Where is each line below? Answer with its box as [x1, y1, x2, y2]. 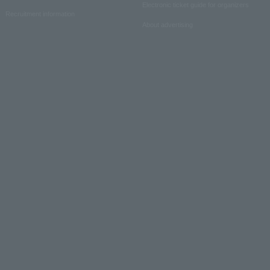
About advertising [142, 21, 193, 28]
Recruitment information [5, 10, 75, 17]
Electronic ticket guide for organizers [142, 1, 249, 8]
